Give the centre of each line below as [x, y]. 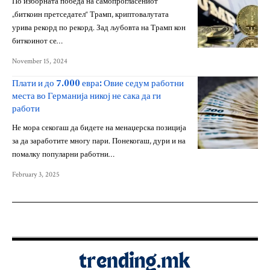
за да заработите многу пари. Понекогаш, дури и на [99, 141]
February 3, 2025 [36, 174]
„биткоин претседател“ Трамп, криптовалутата [90, 14]
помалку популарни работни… [63, 154]
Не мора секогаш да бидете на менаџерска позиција [99, 128]
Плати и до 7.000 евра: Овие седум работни [98, 83]
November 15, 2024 [40, 61]
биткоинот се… [37, 41]
